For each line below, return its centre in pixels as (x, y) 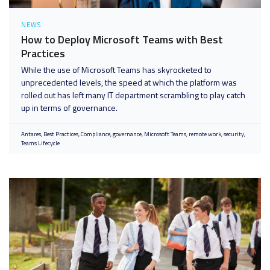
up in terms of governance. (69, 108)
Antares (31, 134)
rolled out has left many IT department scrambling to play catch (133, 95)
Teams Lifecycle (40, 143)
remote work (205, 134)
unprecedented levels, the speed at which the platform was (129, 82)
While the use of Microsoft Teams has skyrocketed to (116, 70)
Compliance (96, 134)
